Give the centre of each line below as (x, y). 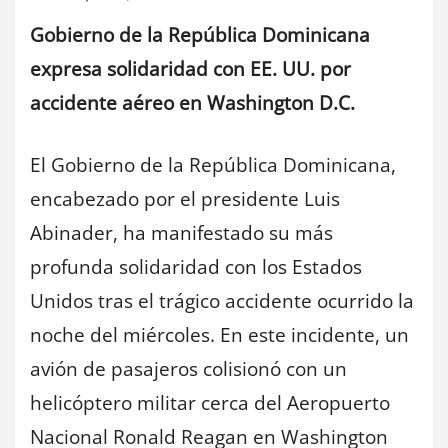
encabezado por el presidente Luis (185, 199)
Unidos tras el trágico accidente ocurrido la (222, 301)
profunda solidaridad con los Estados (196, 267)
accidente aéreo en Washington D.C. (192, 102)
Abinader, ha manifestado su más (181, 233)
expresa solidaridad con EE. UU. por (190, 68)
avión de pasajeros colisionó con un (188, 369)
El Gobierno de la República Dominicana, (213, 165)
